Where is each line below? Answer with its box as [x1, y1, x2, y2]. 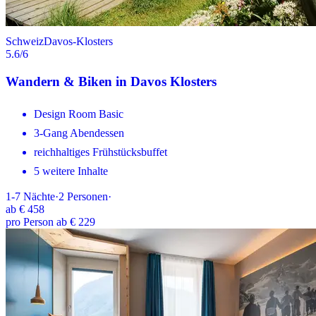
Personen [67, 190, 108, 202]
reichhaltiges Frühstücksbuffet [34, 145, 167, 158]
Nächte [23, 190, 55, 202]
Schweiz [6, 35, 44, 48]
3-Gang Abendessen [34, 126, 124, 139]
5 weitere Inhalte [34, 164, 108, 177]
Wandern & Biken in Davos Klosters [6, 73, 217, 89]
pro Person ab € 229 [6, 215, 95, 228]
